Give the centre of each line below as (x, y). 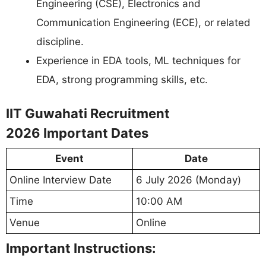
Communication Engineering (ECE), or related (143, 22)
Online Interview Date (61, 180)
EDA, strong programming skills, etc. (122, 79)
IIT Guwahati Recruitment (88, 114)
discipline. (60, 41)
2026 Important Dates (79, 133)
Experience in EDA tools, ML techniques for (138, 60)
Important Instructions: (81, 248)
